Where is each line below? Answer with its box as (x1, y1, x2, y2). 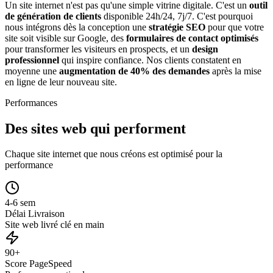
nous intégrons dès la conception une (5, 21, 146, 32)
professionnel (5, 54, 59, 65)
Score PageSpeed (5, 258, 72, 269)
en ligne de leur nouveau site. (5, 76, 117, 87)
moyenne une (5, 65, 57, 76)
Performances (5, 97, 57, 108)
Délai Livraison (5, 208, 65, 219)
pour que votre (205, 21, 264, 32)
